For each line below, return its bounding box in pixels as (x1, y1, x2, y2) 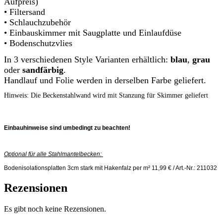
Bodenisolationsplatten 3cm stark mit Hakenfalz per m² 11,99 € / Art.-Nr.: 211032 (4, 165, 217, 172)
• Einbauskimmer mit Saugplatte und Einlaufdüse (4, 28, 181, 38)
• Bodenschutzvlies (4, 38, 72, 49)
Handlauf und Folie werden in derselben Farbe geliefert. (4, 75, 206, 86)
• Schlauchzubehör (4, 17, 71, 28)
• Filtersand (4, 7, 45, 17)
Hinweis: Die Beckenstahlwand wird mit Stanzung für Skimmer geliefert (4, 92, 208, 100)
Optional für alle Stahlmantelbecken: (4, 151, 103, 158)
